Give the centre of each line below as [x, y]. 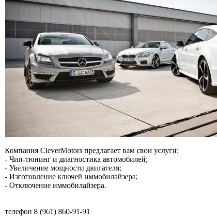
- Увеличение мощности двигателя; [63, 168]
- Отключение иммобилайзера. [55, 185]
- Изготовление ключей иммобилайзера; [71, 176]
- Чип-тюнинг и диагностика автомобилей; [76, 159]
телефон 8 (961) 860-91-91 [47, 211]
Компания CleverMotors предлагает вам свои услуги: [92, 150]
